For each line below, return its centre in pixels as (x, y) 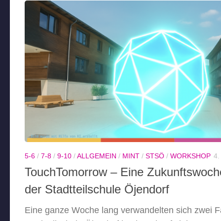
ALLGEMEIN (97, 156)
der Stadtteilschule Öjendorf (97, 189)
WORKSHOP (190, 156)
